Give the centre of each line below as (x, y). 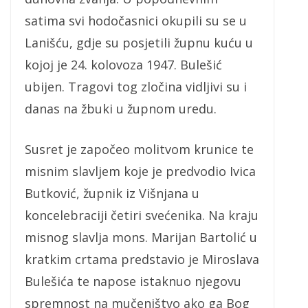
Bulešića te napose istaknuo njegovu (133, 282)
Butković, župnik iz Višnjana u (112, 194)
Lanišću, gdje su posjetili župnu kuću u (139, 43)
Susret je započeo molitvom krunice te (139, 150)
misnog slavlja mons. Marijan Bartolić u (141, 238)
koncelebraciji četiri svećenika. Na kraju (142, 216)
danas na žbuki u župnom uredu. (121, 109)
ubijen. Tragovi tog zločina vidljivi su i (136, 87)
